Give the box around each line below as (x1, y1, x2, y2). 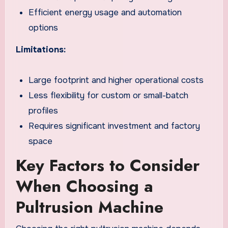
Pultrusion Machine (15, 195, 163, 219)
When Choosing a (15, 175, 153, 198)
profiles (28, 105, 59, 116)
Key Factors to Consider (15, 154, 199, 178)
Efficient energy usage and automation (28, 7, 182, 18)
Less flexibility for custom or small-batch (28, 90, 189, 101)
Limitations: (15, 44, 66, 55)
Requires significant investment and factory (28, 120, 201, 131)
